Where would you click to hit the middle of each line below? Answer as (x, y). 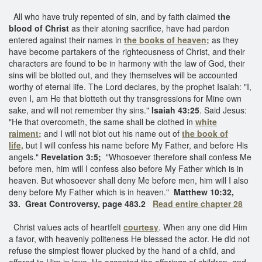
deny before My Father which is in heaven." (90, 192)
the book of (205, 133)
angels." (25, 156)
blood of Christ (39, 28)
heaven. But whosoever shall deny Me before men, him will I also (129, 180)
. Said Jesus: (223, 110)
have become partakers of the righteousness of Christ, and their (127, 51)
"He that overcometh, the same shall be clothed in (102, 121)
